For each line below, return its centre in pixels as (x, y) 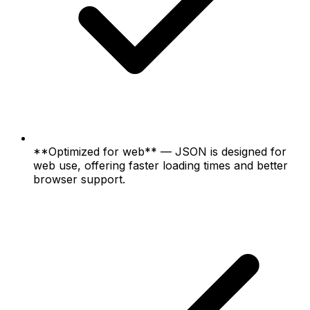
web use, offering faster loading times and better (161, 165)
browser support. (79, 179)
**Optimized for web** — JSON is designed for (160, 151)
